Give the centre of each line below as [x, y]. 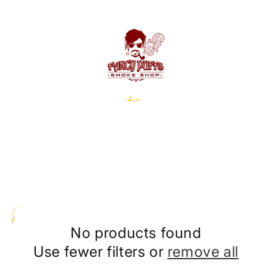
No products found [136, 233]
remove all [203, 252]
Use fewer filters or [100, 252]
